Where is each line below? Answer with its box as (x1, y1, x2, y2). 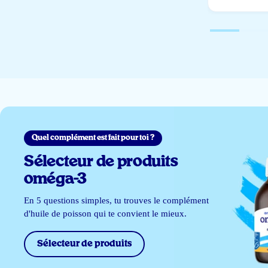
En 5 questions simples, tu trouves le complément (24, 196, 209, 206)
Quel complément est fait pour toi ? (32, 134, 155, 142)
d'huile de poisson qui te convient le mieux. (24, 209, 187, 219)
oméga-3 (24, 172, 87, 187)
